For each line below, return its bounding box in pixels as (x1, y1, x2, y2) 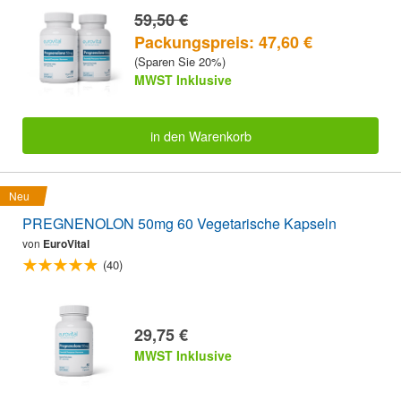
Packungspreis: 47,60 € (134, 30, 312, 55)
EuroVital (43, 235, 90, 252)
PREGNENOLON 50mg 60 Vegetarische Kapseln (22, 212, 337, 234)
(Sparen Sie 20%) (134, 53, 226, 71)
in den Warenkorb (149, 125, 252, 145)
